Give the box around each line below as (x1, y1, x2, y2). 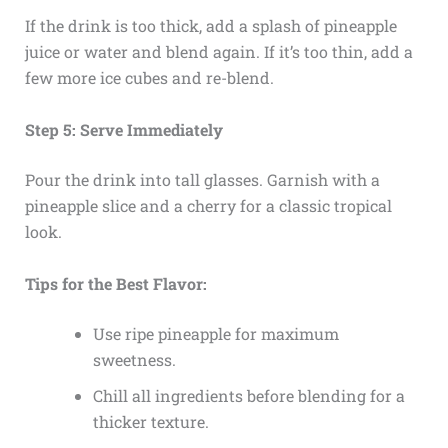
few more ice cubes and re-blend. (24, 67, 274, 89)
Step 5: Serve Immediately (24, 118, 223, 140)
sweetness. (92, 348, 176, 370)
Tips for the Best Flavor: (24, 272, 207, 294)
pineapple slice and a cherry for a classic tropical (24, 194, 392, 216)
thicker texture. (92, 410, 209, 432)
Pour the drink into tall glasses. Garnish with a (24, 168, 380, 190)
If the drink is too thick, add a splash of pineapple (24, 15, 397, 37)
